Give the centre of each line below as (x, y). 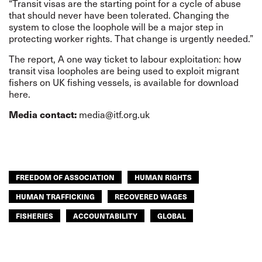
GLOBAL (172, 216)
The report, (33, 58)
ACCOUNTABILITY (105, 216)
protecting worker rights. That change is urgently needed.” (131, 38)
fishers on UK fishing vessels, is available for (103, 82)
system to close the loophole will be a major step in (116, 26)
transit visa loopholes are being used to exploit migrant (124, 70)
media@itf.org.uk (114, 114)
